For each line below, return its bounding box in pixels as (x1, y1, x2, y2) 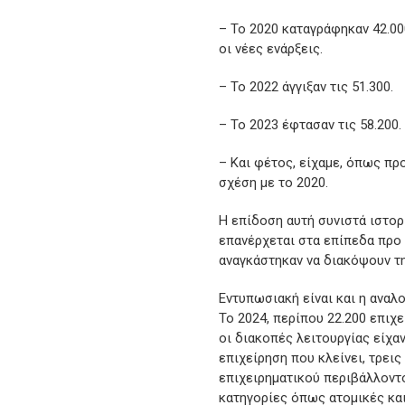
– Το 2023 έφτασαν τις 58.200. (219, 117, 401, 134)
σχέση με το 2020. (219, 174, 328, 192)
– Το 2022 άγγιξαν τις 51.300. (219, 79, 393, 96)
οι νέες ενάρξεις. (219, 41, 323, 58)
